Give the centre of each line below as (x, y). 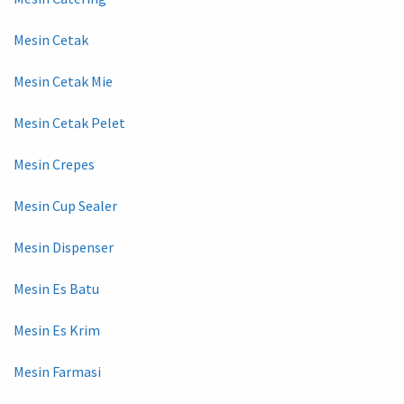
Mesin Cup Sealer (65, 205)
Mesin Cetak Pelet (69, 122)
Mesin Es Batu (56, 288)
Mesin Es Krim (57, 330)
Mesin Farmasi (57, 371)
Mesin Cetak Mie (63, 81)
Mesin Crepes (54, 164)
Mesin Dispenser (64, 247)
